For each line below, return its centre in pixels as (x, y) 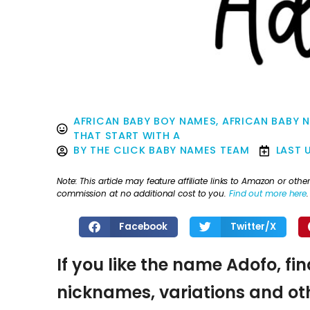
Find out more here (268, 193)
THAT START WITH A (127, 136)
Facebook (144, 226)
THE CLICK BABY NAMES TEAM (170, 151)
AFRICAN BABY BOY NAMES (145, 121)
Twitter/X (253, 226)
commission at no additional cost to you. (143, 193)
